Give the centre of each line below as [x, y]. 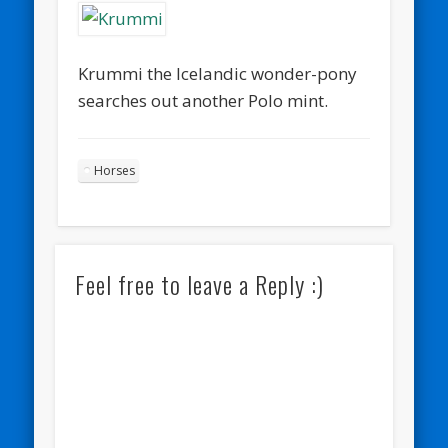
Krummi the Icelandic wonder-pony [218, 73]
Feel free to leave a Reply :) [199, 283]
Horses [115, 170]
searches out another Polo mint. [203, 100]
